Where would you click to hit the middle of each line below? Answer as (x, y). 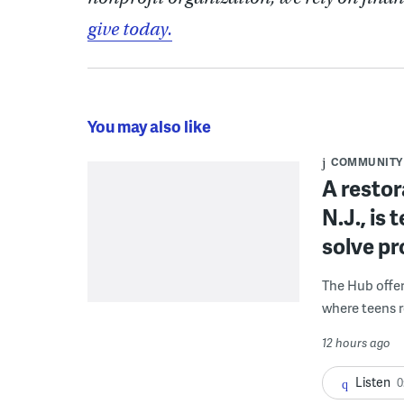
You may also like (149, 125)
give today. (130, 29)
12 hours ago (356, 342)
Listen (373, 381)
